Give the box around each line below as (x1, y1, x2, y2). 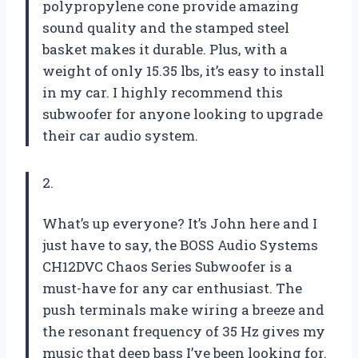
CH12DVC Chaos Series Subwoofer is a (42, 257, 292, 276)
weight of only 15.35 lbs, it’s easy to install (42, 62, 324, 81)
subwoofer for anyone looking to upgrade (42, 105, 323, 124)
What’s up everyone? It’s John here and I (42, 214, 317, 233)
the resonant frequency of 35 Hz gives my (42, 322, 325, 341)
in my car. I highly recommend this (42, 83, 283, 102)
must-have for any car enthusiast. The (42, 279, 302, 298)
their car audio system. (42, 126, 198, 145)
